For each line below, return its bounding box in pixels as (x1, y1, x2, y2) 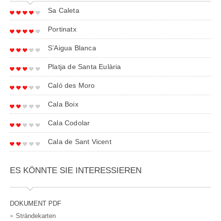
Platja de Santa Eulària (48, 63, 121, 71)
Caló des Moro (48, 81, 95, 90)
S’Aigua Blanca (48, 44, 96, 52)
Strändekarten (16, 212, 56, 220)
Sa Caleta (48, 6, 79, 15)
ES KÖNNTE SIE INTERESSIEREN (10, 166, 142, 176)
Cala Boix (48, 100, 78, 109)
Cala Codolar (48, 119, 90, 127)
